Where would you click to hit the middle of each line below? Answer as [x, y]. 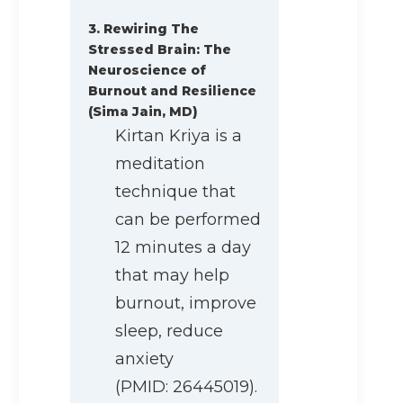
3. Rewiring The [143, 29]
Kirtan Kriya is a [179, 136]
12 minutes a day [183, 248]
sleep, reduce [169, 331]
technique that [175, 192]
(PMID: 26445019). [186, 387]
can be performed [188, 220]
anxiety [144, 359]
